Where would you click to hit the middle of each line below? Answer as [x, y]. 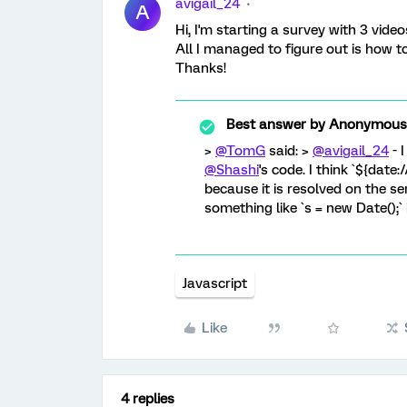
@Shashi [232, 170]
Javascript [215, 283]
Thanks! [201, 68]
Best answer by [276, 124]
